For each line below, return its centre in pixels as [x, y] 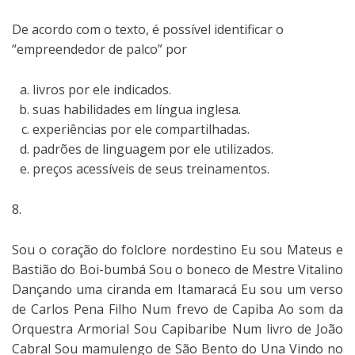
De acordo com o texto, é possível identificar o [148, 29]
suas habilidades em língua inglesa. [137, 109]
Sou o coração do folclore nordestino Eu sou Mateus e [177, 249]
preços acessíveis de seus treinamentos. [151, 168]
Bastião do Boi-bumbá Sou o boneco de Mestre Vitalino [177, 269]
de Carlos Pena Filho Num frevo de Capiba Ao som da [177, 309]
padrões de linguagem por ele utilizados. [153, 149]
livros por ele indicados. [102, 89]
